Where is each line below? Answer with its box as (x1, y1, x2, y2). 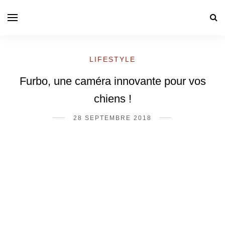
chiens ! (93, 92, 132, 105)
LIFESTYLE (89, 55, 136, 63)
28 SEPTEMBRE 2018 (73, 115, 152, 122)
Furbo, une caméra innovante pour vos (19, 75, 206, 87)
